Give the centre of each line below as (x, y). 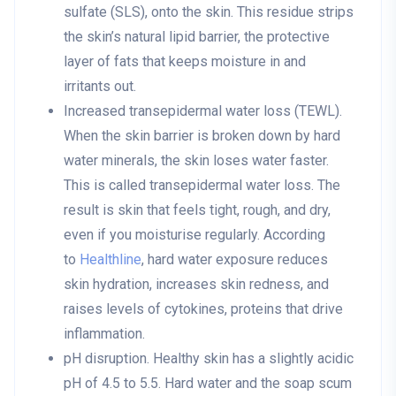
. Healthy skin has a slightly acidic (250, 359)
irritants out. (100, 87)
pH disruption (105, 359)
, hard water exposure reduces (235, 260)
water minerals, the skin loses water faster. (196, 161)
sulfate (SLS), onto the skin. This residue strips (209, 12)
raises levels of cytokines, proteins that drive (203, 309)
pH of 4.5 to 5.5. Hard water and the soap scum (208, 384)
